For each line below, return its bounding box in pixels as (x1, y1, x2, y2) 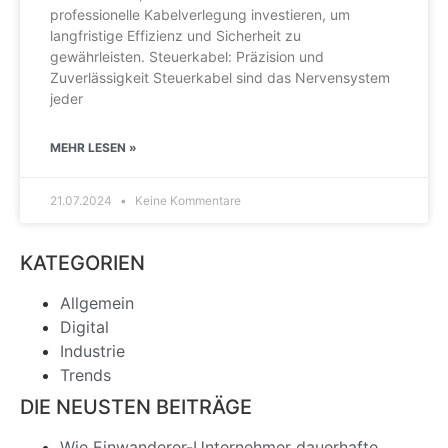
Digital (60, 317, 109, 338)
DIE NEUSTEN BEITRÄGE (20, 395, 252, 420)
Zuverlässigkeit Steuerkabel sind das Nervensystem (50, 69, 390, 87)
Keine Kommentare (132, 193, 241, 209)
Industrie (60, 341, 125, 362)
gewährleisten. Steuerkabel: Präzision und (50, 48, 324, 66)
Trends (60, 365, 111, 386)
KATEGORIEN (20, 251, 145, 276)
